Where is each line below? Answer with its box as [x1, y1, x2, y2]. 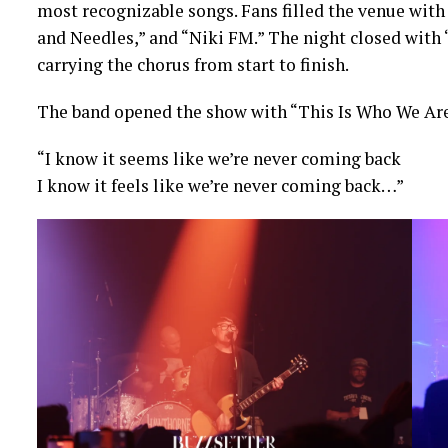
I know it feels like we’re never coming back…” [36, 173, 404, 197]
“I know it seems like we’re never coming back [36, 146, 401, 170]
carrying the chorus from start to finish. [36, 52, 349, 76]
